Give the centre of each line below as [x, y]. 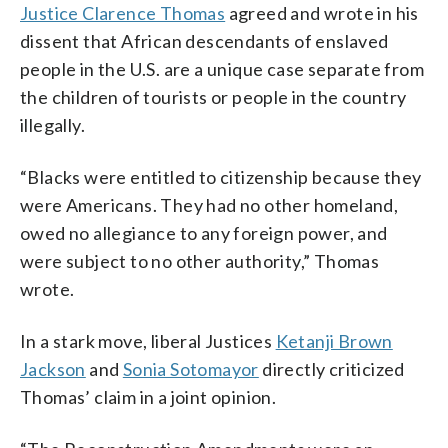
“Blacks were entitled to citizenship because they [221, 176]
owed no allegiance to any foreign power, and [204, 232]
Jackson [53, 368]
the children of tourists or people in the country [213, 96]
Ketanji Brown [334, 340]
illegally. [53, 124]
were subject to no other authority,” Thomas [200, 260]
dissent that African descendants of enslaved [204, 40]
